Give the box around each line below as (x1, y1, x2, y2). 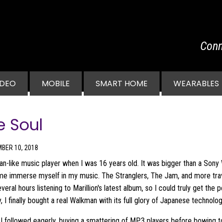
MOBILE (42, 78, 70, 89)
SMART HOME (96, 78, 148, 89)
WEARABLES (173, 78, 219, 89)
